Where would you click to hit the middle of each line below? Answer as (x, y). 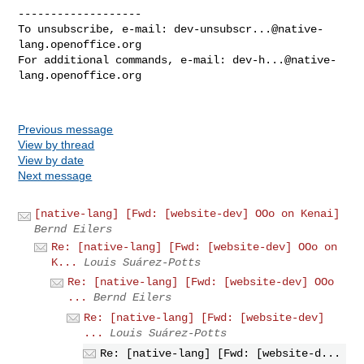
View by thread (56, 144)
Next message (55, 175)
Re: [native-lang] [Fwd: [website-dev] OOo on (195, 247)
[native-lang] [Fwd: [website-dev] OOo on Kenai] (187, 213)
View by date (51, 160)
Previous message (66, 129)
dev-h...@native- (285, 60)
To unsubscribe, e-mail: (96, 29)
